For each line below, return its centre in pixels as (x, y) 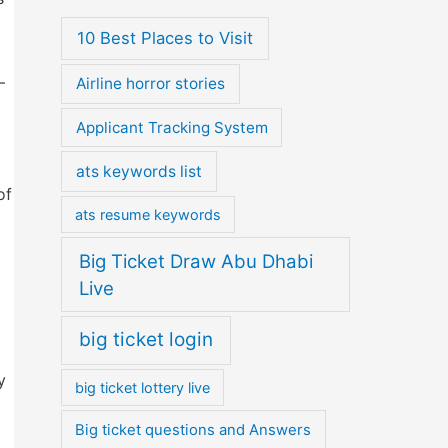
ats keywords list (139, 171)
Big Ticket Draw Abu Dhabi (195, 261)
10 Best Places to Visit (164, 38)
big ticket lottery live (143, 388)
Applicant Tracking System (171, 127)
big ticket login (146, 340)
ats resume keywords (148, 215)
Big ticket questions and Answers (193, 429)
